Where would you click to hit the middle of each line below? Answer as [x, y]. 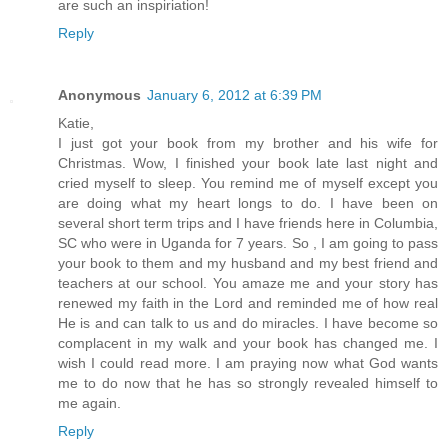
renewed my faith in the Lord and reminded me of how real [248, 303]
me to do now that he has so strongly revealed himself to [248, 383]
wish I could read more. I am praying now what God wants [248, 363]
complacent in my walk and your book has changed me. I [248, 343]
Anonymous [99, 95]
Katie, [76, 123]
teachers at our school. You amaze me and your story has [248, 283]
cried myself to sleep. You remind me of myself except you [248, 183]
